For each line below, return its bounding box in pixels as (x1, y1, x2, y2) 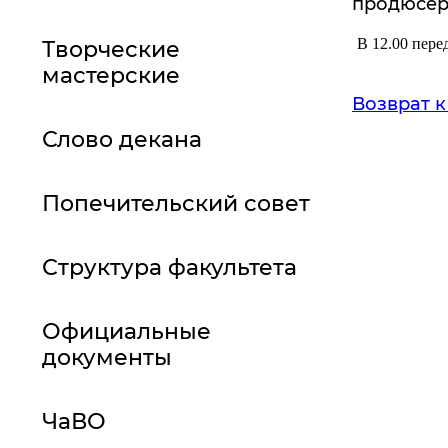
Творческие (42, 36, 180, 63)
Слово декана (42, 126, 202, 153)
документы (42, 344, 172, 371)
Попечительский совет (42, 190, 310, 217)
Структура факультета (42, 254, 297, 281)
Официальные (42, 318, 211, 345)
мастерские (42, 62, 180, 89)
